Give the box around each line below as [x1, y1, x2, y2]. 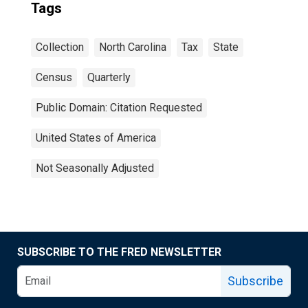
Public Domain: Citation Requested [36, 101, 202, 114]
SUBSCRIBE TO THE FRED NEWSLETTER [17, 245, 221, 258]
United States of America [36, 131, 156, 144]
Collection [36, 41, 84, 54]
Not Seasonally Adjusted [36, 162, 154, 175]
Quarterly [87, 71, 131, 84]
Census [36, 71, 72, 84]
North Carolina [99, 41, 166, 54]
